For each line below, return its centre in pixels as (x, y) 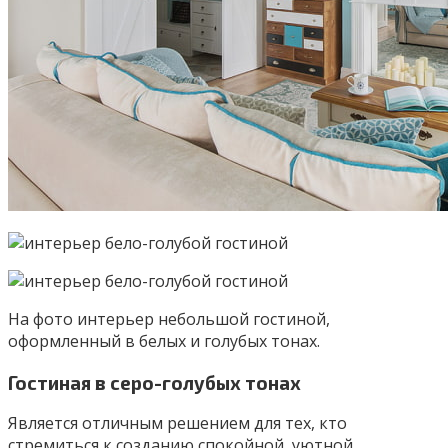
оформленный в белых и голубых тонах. (164, 340)
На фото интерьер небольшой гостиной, (169, 318)
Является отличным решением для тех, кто (177, 423)
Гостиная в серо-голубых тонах (154, 382)
